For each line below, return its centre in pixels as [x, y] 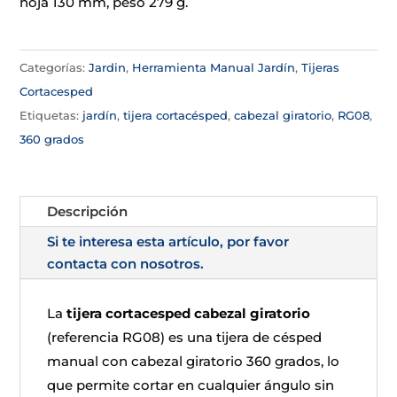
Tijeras [321, 67]
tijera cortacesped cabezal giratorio [189, 313]
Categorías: [54, 67]
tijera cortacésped [176, 115]
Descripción [88, 211]
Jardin [108, 67]
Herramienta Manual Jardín [214, 67]
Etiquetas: [51, 115]
